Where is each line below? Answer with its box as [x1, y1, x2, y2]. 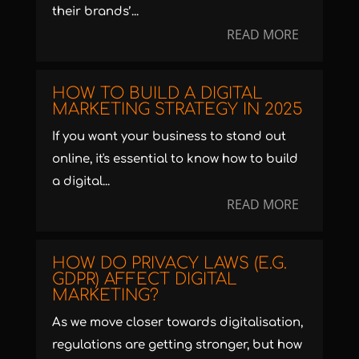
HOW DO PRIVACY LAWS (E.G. [51, 253, 287, 272]
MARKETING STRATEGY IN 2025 [51, 99, 303, 119]
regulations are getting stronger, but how [51, 337, 302, 352]
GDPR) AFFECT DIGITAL [51, 269, 237, 288]
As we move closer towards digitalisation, [51, 315, 303, 329]
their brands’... [51, 4, 139, 18]
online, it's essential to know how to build [51, 151, 298, 166]
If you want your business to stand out [51, 129, 286, 143]
